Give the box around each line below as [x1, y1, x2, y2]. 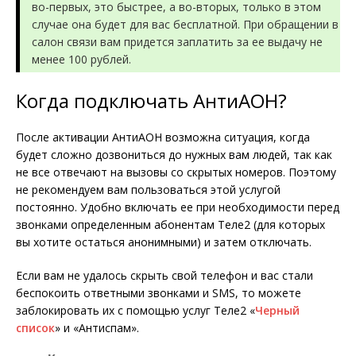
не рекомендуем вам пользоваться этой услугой [16, 182, 281, 198]
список [16, 320, 55, 336]
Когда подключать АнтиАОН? [16, 87, 287, 114]
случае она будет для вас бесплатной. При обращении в [32, 17, 339, 33]
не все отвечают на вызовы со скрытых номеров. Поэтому [16, 164, 336, 180]
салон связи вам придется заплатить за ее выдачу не [32, 34, 323, 50]
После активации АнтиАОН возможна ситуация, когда [16, 130, 310, 145]
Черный [255, 303, 300, 319]
